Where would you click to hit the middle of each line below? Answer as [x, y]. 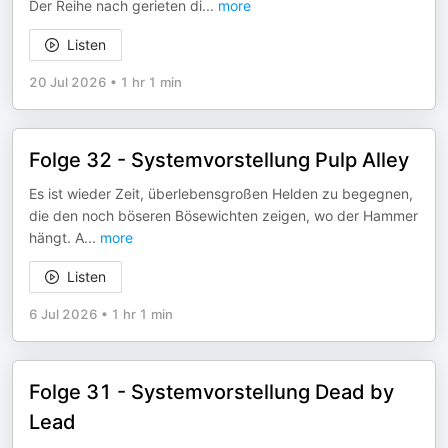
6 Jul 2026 [63, 314]
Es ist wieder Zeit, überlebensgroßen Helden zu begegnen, [221, 193]
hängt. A [56, 237]
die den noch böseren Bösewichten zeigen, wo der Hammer [223, 215]
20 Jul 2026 [68, 82]
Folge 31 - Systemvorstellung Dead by [211, 392]
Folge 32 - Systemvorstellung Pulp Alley [219, 160]
